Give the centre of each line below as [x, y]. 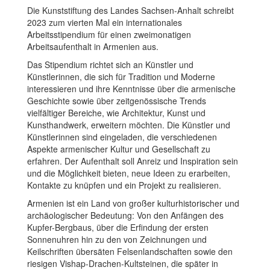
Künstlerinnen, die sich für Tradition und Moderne [121, 76]
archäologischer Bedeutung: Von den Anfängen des [125, 215]
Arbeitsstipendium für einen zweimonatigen [109, 34]
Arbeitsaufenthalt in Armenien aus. [93, 46]
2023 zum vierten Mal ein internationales [105, 22]
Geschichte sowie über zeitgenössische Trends [117, 100]
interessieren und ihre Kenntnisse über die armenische [131, 88]
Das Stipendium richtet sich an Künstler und [110, 64]
